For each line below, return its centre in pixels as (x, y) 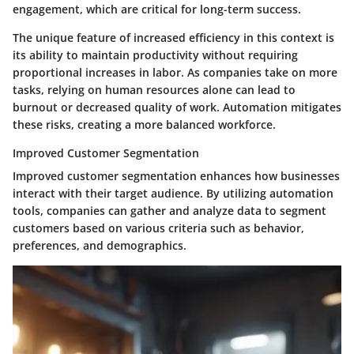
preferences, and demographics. (100, 246)
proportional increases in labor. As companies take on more (175, 73)
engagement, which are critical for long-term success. (157, 9)
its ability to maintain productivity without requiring (155, 55)
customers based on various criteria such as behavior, (158, 228)
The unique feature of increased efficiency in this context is (173, 38)
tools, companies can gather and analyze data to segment (169, 211)
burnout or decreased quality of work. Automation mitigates (177, 107)
